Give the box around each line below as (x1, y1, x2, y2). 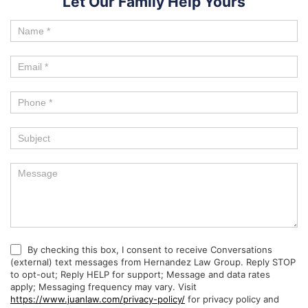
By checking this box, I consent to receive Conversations (27, 243, 272, 255)
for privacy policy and (185, 293, 279, 305)
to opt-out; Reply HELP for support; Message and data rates (10, 268, 270, 280)
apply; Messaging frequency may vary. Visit (10, 280, 197, 292)
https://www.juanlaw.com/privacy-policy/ (10, 293, 185, 305)
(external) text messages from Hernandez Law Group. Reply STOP (10, 256, 296, 267)
